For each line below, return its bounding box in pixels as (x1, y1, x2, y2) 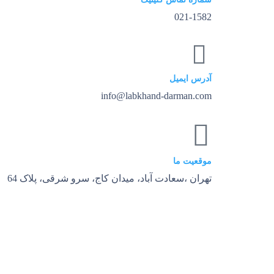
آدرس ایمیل (169, 74, 212, 83)
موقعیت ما (173, 157, 212, 166)
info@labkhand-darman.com (101, 91, 212, 101)
